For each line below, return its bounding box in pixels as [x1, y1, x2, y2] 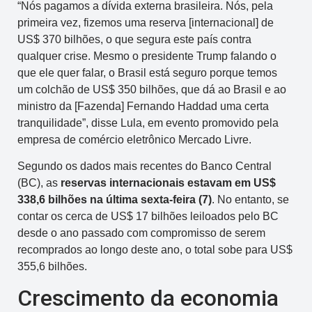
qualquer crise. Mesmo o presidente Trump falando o [17, 49, 276, 62]
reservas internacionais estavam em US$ [61, 177, 276, 189]
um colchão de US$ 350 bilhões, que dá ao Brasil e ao [17, 83, 286, 95]
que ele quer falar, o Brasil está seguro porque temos [17, 66, 277, 79]
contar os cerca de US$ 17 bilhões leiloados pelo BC [17, 210, 279, 222]
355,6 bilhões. [17, 260, 87, 272]
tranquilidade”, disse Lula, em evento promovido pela [17, 116, 279, 129]
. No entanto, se [212, 194, 289, 205]
